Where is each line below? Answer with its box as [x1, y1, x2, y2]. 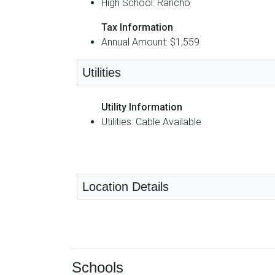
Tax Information [101, 21, 173, 33]
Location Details [82, 179, 169, 193]
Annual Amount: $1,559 [101, 36, 199, 48]
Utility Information [101, 101, 182, 113]
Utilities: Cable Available [101, 115, 201, 128]
